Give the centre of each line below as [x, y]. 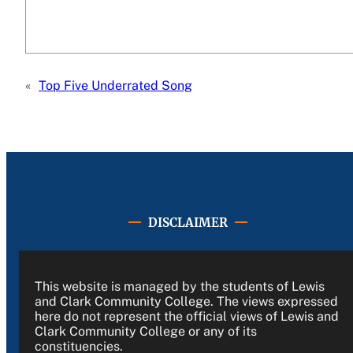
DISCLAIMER [188, 223]
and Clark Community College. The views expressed [186, 302]
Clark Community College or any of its [146, 332]
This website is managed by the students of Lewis [180, 287]
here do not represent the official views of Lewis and [187, 317]
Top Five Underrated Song [115, 86]
